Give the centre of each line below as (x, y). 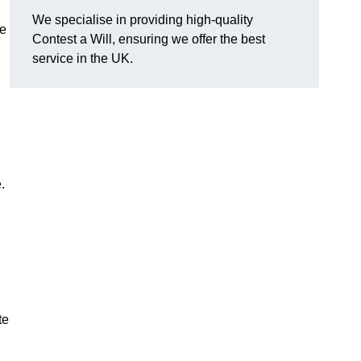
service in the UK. (83, 59)
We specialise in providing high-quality (143, 20)
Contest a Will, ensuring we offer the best (149, 39)
